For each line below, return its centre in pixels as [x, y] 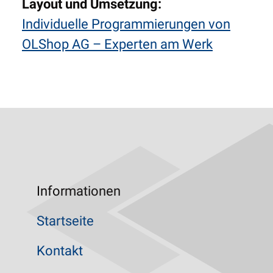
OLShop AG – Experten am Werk [117, 44]
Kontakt [60, 251]
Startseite [65, 221]
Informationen [79, 191]
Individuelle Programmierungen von [126, 24]
